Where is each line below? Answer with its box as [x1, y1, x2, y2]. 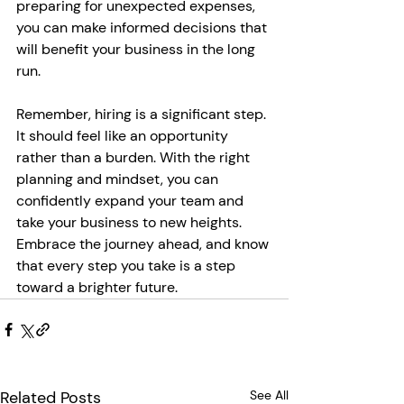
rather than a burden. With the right [16, 148, 253, 167]
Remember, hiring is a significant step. [16, 105, 270, 124]
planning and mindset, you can [16, 170, 222, 188]
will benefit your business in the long [16, 40, 259, 59]
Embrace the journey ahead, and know [16, 234, 272, 253]
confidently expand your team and [16, 191, 247, 210]
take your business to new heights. [16, 213, 245, 232]
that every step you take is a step [16, 256, 239, 275]
